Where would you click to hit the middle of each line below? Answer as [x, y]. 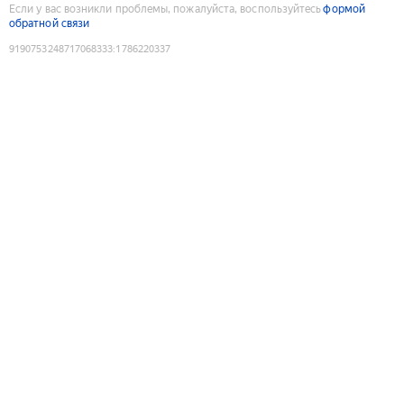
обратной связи [50, 23]
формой [344, 9]
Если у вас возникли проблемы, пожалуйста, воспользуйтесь [165, 9]
